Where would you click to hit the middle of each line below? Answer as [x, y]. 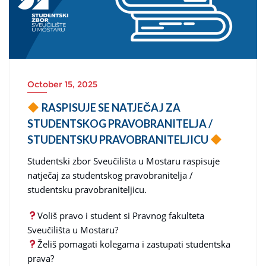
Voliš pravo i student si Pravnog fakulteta [121, 215]
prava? [41, 258]
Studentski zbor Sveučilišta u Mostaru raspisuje [123, 161]
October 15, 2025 [62, 84]
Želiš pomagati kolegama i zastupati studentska [134, 244]
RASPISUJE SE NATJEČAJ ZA [110, 107]
